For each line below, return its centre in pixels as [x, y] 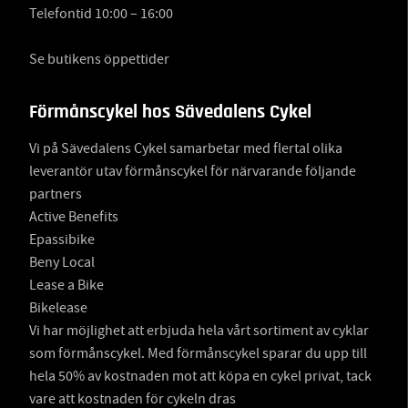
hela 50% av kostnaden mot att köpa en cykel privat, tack [200, 376]
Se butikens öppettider [99, 59]
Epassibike [62, 239]
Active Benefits [74, 216]
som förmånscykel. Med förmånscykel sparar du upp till [198, 353]
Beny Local [62, 262]
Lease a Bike [66, 285]
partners [56, 194]
